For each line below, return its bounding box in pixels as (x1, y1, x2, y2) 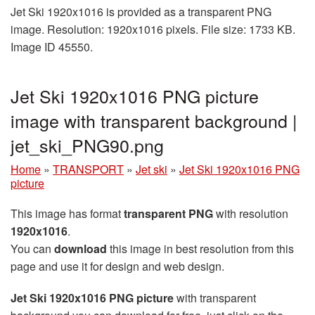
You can (11, 240, 54, 257)
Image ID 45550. (11, 38, 93, 55)
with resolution (213, 205, 288, 221)
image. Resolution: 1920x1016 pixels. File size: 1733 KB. (11, 20, 295, 37)
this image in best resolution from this (107, 240, 294, 257)
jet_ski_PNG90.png (11, 131, 164, 157)
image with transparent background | (11, 107, 297, 133)
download (54, 240, 107, 257)
